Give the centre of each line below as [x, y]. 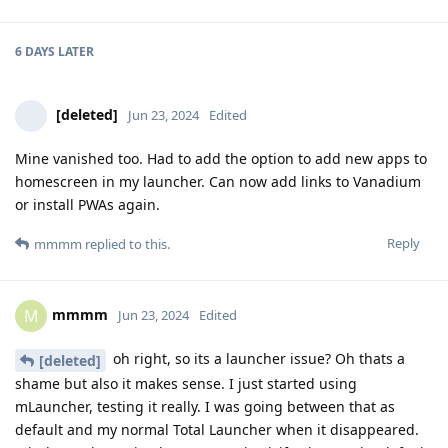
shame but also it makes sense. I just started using [186, 383]
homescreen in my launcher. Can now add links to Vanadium [218, 182]
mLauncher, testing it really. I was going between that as [205, 406]
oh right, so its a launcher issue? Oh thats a [257, 359]
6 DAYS [35, 52]
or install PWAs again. [87, 205]
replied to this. [126, 244]
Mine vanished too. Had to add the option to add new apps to [221, 159]
